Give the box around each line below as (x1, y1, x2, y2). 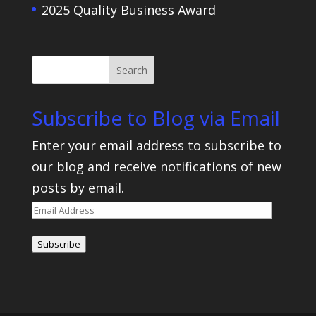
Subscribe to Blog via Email (31, 104, 280, 132)
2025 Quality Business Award (41, 1, 216, 19)
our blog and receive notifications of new (31, 158, 281, 176)
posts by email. (31, 179, 124, 197)
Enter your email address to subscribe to (31, 137, 281, 154)
